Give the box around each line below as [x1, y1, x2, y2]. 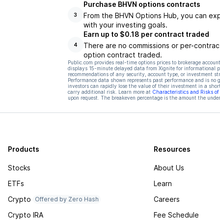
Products [8, 145, 39, 153]
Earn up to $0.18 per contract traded [83, 30, 209, 38]
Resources [154, 145, 191, 153]
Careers [154, 195, 180, 203]
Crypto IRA [8, 211, 43, 219]
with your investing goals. [83, 21, 167, 29]
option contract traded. [83, 51, 162, 59]
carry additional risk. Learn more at [67, 89, 151, 95]
